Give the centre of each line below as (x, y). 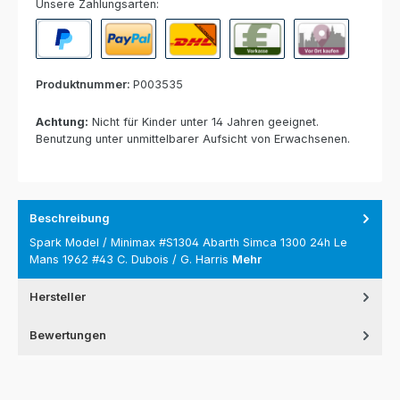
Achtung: (62, 122)
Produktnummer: (84, 84)
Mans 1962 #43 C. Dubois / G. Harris (131, 259)
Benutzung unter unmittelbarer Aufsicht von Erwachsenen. (193, 139)
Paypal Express (142, 66)
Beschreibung (70, 219)
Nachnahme (197, 66)
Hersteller (58, 296)
